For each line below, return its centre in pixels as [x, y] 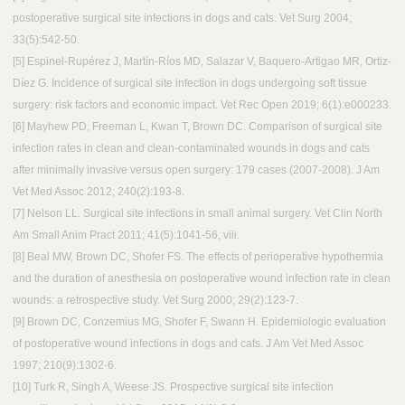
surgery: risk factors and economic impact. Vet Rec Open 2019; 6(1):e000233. [202, 105]
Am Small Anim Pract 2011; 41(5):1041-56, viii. [126, 235]
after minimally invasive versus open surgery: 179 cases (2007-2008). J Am [196, 170]
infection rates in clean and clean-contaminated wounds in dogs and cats [191, 149]
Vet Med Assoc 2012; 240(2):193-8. [99, 192]
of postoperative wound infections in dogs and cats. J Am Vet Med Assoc [188, 344]
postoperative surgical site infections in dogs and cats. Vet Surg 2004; [182, 19]
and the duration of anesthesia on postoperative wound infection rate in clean [202, 279]
